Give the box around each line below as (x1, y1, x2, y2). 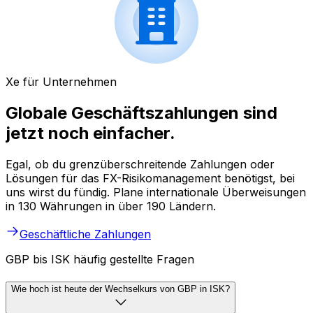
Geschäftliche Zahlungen (20, 227, 151, 242)
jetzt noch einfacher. (6, 123, 175, 144)
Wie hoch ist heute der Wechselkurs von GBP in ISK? (11, 283, 230, 294)
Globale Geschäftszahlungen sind (6, 103, 277, 124)
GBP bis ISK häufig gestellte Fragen (6, 252, 194, 267)
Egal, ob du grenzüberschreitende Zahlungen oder (6, 157, 275, 172)
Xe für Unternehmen (6, 75, 117, 89)
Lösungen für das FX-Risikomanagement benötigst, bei (6, 171, 295, 186)
